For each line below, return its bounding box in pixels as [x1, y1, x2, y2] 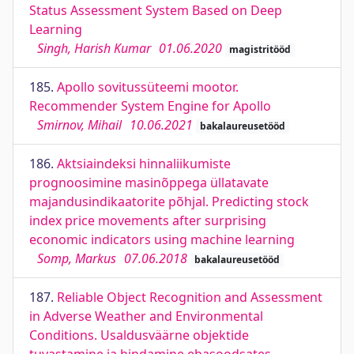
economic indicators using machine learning [29, 231, 295, 248]
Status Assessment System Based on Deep [29, 2, 282, 19]
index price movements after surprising [29, 212, 266, 229]
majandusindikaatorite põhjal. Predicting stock [29, 193, 309, 210]
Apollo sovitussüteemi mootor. [57, 78, 239, 96]
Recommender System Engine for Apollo [29, 97, 271, 115]
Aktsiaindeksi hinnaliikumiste [57, 155, 231, 172]
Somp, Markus [37, 250, 116, 267]
